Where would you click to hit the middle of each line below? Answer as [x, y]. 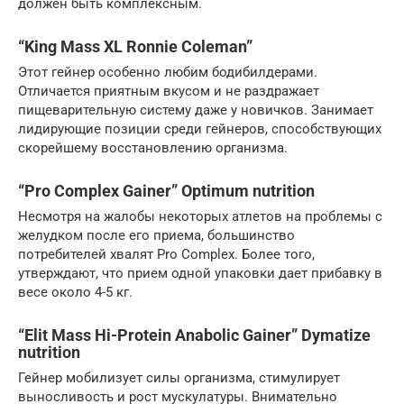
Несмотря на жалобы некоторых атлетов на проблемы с [200, 217]
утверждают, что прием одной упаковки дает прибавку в [200, 274]
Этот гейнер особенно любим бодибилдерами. [168, 73]
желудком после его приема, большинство [156, 236]
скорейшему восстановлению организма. [153, 148]
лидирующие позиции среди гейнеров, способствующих [200, 129]
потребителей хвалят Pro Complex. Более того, [166, 255]
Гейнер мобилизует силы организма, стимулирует [179, 378]
